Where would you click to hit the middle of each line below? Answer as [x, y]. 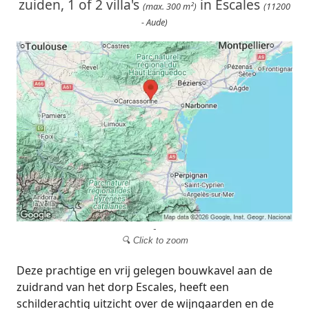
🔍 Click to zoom [154, 240]
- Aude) [154, 22]
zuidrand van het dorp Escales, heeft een [123, 287]
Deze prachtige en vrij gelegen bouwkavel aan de [144, 270]
